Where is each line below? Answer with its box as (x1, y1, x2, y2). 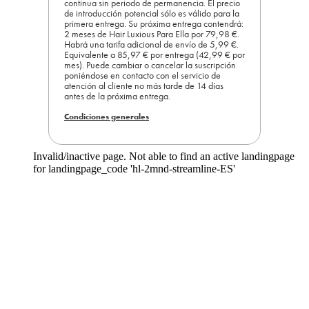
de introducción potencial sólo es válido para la (64, 6, 239, 19)
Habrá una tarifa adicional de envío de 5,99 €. (64, 37, 239, 50)
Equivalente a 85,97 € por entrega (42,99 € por (64, 48, 245, 61)
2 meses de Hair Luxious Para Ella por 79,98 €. (64, 27, 239, 40)
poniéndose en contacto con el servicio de (64, 68, 221, 81)
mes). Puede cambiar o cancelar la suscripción (64, 58, 236, 71)
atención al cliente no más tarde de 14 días (64, 79, 223, 92)
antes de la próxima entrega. (64, 89, 170, 102)
